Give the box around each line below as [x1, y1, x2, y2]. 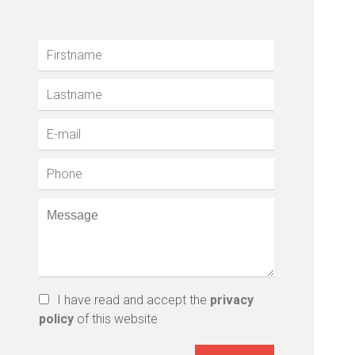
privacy [210, 292, 254, 307]
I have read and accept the [57, 292, 211, 307]
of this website [74, 311, 158, 326]
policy [39, 311, 74, 326]
